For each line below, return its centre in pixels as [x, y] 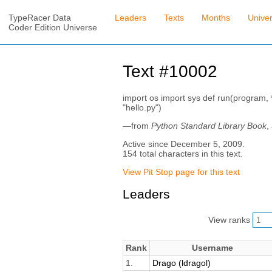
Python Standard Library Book [209, 125]
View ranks [230, 219]
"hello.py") [142, 107]
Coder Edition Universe [53, 28]
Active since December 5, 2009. [183, 144]
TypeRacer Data [40, 18]
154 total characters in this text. [182, 153]
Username [212, 247]
